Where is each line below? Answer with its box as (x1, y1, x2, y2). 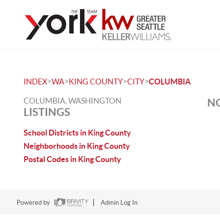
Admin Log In (100, 199, 137, 207)
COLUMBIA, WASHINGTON (24, 96, 121, 105)
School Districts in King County (24, 128, 131, 137)
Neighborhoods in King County (24, 141, 130, 150)
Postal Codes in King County (24, 155, 121, 164)
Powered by (16, 199, 52, 207)
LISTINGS (24, 106, 70, 118)
